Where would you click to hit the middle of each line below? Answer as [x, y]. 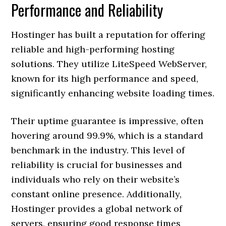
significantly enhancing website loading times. [113, 93]
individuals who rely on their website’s [96, 179]
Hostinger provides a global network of [97, 209]
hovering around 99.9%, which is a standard [107, 135]
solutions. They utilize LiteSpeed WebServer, [109, 64]
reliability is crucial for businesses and [97, 165]
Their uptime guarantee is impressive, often [107, 121]
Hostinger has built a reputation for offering [108, 35]
